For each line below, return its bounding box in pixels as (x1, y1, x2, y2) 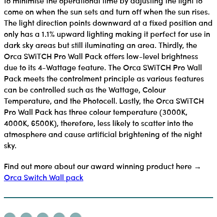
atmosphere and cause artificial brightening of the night (4, 128, 202, 139)
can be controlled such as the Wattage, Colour (4, 83, 166, 95)
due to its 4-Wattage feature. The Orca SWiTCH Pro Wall (4, 61, 202, 73)
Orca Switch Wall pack (4, 171, 83, 183)
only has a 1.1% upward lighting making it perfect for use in (4, 28, 210, 39)
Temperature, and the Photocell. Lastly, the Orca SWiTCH (4, 94, 204, 106)
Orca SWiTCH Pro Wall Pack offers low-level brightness (4, 50, 198, 62)
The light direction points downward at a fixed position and (4, 16, 213, 28)
